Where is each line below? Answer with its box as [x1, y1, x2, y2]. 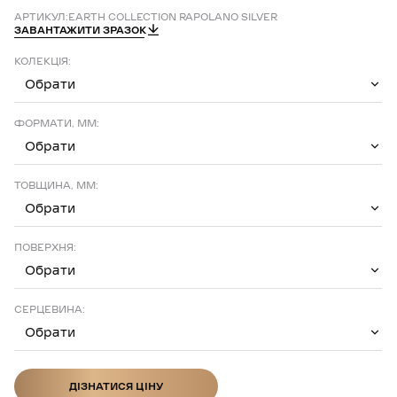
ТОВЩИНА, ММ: [14, 177, 98, 192]
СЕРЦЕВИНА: [14, 301, 85, 316]
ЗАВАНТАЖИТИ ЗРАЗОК [14, 22, 146, 37]
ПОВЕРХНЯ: [14, 239, 76, 254]
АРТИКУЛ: [14, 9, 68, 24]
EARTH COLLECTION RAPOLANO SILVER [68, 9, 277, 24]
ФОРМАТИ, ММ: [14, 115, 99, 130]
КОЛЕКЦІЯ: [14, 53, 71, 68]
